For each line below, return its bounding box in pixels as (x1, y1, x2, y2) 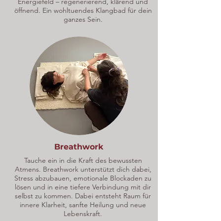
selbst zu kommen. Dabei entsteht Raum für (15, 191, 151, 200)
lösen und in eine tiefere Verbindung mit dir (15, 183, 151, 191)
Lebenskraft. (64, 209, 102, 218)
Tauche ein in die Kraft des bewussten (24, 156, 142, 165)
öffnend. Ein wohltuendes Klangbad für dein (14, 6, 152, 15)
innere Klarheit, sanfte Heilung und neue (20, 200, 146, 209)
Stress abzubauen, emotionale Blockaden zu (14, 174, 151, 183)
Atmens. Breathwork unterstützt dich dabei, (14, 165, 151, 174)
